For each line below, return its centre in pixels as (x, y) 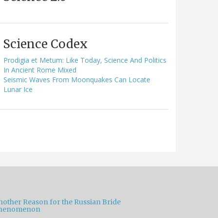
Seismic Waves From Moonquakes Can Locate (77, 79)
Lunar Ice (18, 89)
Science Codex (45, 44)
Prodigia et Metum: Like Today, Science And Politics (85, 60)
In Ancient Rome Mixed (40, 70)
